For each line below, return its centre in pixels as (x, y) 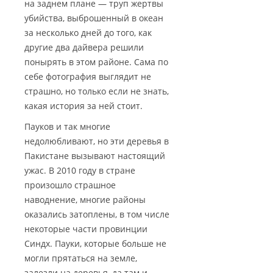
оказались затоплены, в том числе (97, 214)
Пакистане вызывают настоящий (95, 156)
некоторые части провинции (86, 229)
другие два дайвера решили (84, 48)
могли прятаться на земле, (81, 258)
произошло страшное (70, 185)
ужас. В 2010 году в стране (80, 171)
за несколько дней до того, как (88, 33)
